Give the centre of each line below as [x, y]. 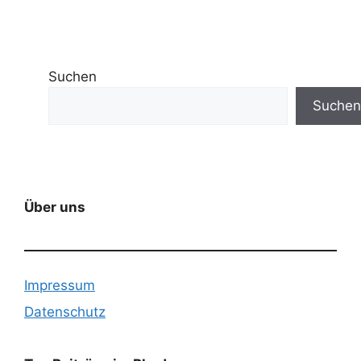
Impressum [60, 285]
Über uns [55, 207]
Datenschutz [65, 312]
